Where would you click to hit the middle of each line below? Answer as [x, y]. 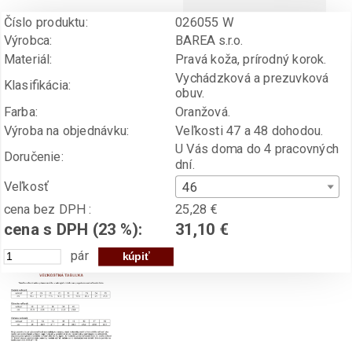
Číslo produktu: [46, 22]
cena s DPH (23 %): [73, 230]
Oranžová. [203, 112]
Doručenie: [33, 157]
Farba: [20, 112]
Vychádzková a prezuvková [252, 78]
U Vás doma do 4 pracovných [257, 149]
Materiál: [28, 60]
